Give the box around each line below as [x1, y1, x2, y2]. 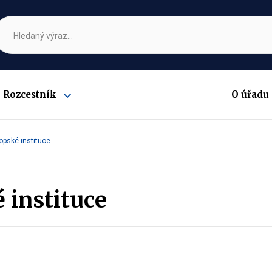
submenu [63, 107, 97, 117]
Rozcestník [3, 89, 57, 100]
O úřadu [231, 89, 269, 100]
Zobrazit [63, 98, 95, 108]
